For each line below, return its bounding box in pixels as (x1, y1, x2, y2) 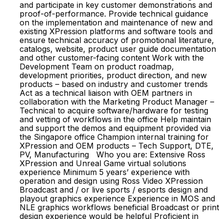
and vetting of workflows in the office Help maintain (20, 114, 211, 124)
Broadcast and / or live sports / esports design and (20, 185, 208, 195)
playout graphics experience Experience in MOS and (20, 194, 215, 203)
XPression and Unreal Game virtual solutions (20, 158, 186, 168)
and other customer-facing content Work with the (20, 53, 204, 63)
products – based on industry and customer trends (20, 79, 208, 89)
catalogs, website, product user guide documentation (20, 44, 216, 54)
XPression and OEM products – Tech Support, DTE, (20, 141, 214, 151)
